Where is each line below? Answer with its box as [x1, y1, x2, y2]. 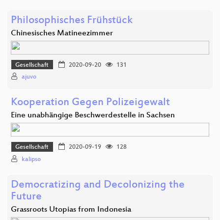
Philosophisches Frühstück [11, 14, 133, 27]
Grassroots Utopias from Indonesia [11, 205, 131, 215]
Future [11, 191, 42, 203]
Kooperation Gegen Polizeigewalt [11, 97, 170, 110]
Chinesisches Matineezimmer [11, 28, 113, 38]
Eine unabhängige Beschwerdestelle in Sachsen [11, 111, 175, 121]
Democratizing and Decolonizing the [11, 179, 185, 192]
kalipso [22, 156, 41, 163]
